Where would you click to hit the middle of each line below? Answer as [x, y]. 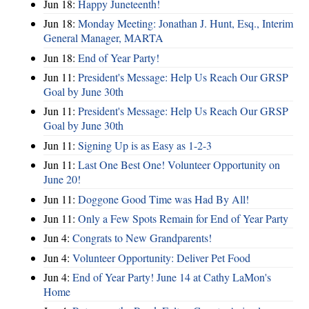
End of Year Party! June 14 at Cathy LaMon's [172, 277]
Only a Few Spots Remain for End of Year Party [183, 218]
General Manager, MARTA [103, 38]
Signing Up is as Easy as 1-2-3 [145, 145]
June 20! [62, 179]
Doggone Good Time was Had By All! [163, 199]
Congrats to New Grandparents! [142, 238]
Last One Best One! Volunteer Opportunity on [179, 165]
